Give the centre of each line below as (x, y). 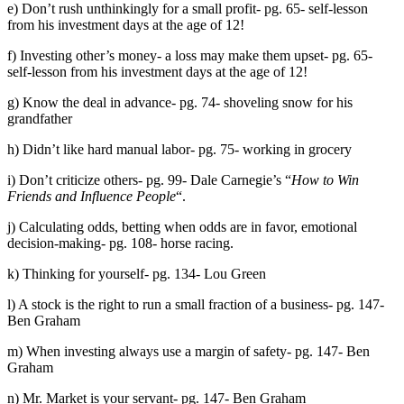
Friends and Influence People (92, 196)
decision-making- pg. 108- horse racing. (120, 243)
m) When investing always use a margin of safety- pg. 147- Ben (188, 351)
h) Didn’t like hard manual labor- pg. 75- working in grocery (179, 149)
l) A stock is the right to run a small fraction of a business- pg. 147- (196, 304)
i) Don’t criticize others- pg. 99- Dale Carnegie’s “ (149, 179)
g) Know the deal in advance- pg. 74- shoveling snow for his (180, 102)
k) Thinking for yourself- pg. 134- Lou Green (137, 273)
